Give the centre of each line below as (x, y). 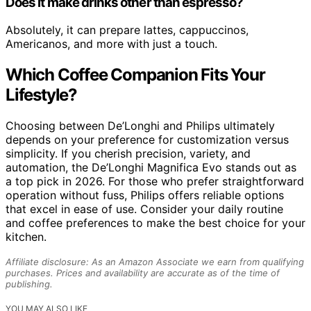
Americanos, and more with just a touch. (111, 44)
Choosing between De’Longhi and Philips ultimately (140, 126)
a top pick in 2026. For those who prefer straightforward (155, 182)
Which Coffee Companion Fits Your (135, 75)
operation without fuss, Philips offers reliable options (145, 195)
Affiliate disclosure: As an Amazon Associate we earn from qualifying (155, 262)
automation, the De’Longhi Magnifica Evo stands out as (151, 168)
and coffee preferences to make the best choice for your (155, 223)
